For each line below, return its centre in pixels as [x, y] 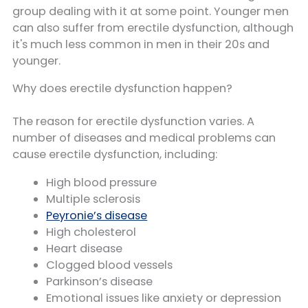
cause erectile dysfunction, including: [115, 155]
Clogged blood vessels [110, 265]
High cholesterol [91, 232]
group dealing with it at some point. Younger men [151, 11]
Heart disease [85, 248]
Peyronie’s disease [97, 215]
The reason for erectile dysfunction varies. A [133, 122]
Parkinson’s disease [100, 281]
